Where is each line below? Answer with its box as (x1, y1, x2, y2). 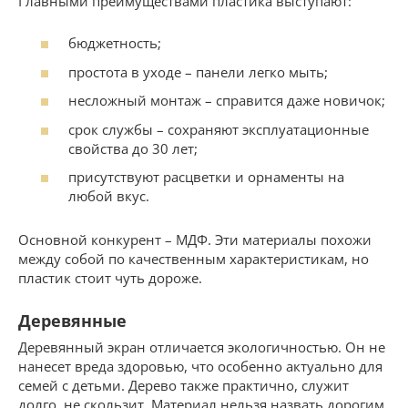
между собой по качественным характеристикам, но (18, 250, 369, 269)
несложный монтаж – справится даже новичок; (68, 91, 385, 110)
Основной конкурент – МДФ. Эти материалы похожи (18, 230, 372, 250)
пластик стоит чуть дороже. (18, 269, 202, 288)
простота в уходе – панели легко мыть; (68, 62, 328, 81)
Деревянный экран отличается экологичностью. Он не (18, 338, 385, 357)
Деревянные (18, 310, 127, 332)
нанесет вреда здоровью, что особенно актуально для (18, 357, 382, 376)
